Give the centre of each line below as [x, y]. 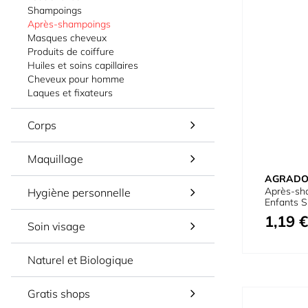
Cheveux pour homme [76, 79]
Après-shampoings [69, 24]
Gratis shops [59, 294]
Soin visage [56, 226]
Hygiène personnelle [79, 192]
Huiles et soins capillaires [83, 65]
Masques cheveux [67, 38]
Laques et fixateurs [70, 93]
